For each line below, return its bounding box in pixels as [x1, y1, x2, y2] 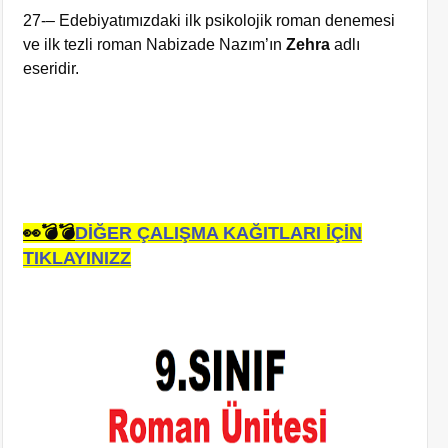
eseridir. [23, 60, 80, 77]
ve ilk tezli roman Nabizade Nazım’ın [23, 36, 287, 53]
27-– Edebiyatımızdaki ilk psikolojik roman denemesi [23, 12, 396, 29]
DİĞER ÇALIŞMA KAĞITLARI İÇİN [75, 223, 363, 243]
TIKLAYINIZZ [23, 248, 132, 268]
